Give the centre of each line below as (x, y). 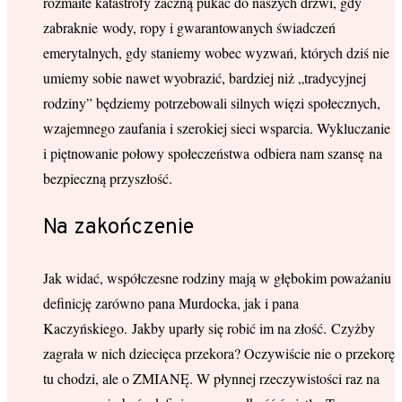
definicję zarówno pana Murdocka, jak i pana (171, 302)
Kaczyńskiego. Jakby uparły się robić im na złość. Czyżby (209, 328)
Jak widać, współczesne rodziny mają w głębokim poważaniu (217, 277)
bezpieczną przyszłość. (108, 178)
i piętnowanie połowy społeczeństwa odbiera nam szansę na (213, 153)
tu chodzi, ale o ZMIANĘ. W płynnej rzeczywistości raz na (211, 378)
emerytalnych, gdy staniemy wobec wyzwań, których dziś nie (216, 52)
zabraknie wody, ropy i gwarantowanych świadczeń (189, 27)
